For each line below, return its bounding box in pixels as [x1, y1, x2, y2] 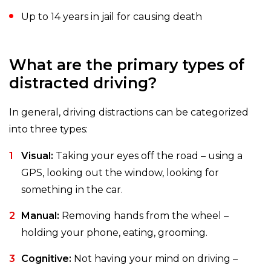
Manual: [21, 210, 59, 222]
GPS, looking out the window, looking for [21, 167, 219, 179]
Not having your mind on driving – [71, 253, 238, 265]
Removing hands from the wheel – [59, 210, 229, 222]
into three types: [9, 123, 88, 135]
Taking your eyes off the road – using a [53, 150, 243, 162]
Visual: [21, 150, 53, 162]
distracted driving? [9, 74, 157, 93]
